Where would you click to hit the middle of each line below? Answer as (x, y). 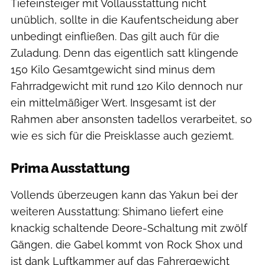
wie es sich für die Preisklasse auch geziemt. (122, 136)
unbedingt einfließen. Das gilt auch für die (115, 37)
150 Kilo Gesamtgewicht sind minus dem (113, 70)
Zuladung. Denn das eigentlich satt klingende (125, 53)
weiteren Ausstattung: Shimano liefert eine (117, 212)
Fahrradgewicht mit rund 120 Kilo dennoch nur (127, 86)
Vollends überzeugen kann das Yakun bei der (124, 195)
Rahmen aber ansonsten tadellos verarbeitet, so (131, 119)
